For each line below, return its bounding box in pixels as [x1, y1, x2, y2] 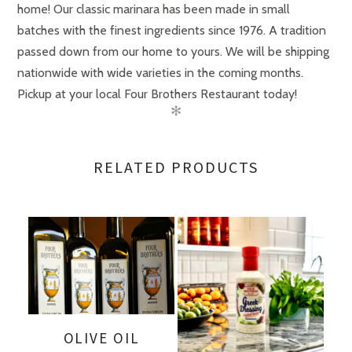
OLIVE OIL [63, 328, 140, 347]
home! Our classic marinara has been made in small [17, 2, 290, 16]
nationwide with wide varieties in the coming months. [17, 65, 303, 80]
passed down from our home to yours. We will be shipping [17, 44, 329, 59]
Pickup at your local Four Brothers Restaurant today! [17, 86, 297, 101]
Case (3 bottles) [135, 131, 201, 145]
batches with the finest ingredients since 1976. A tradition [17, 23, 326, 38]
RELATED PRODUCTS [93, 157, 258, 177]
